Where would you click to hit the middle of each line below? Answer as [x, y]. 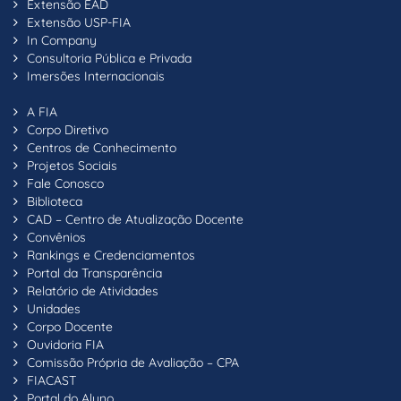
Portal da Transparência [94, 273]
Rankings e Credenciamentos [111, 255]
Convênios [56, 237]
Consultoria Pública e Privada [109, 58]
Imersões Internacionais [96, 76]
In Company [62, 40]
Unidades [54, 308]
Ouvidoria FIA [65, 344]
